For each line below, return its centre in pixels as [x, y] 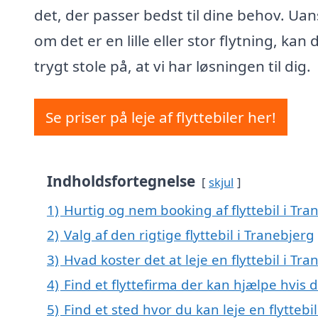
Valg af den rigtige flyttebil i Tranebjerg [189, 235]
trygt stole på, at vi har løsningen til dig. [172, 66]
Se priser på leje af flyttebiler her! [161, 117]
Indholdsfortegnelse [121, 181]
